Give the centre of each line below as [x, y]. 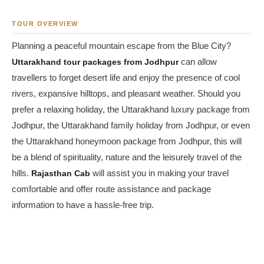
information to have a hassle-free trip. [83, 205]
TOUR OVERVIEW [45, 24]
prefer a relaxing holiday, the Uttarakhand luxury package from [131, 110]
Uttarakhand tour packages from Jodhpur [95, 62]
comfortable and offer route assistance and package [111, 189]
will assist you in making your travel [159, 173]
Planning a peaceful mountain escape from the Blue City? [121, 46]
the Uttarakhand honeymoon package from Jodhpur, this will [127, 141]
